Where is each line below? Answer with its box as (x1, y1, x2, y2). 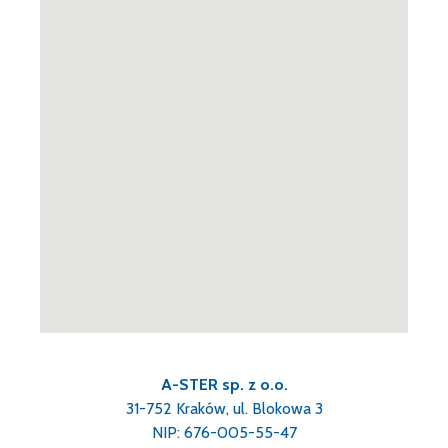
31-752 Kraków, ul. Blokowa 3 (125, 399, 323, 418)
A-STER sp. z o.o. (160, 375, 288, 394)
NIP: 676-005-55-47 (151, 423, 297, 442)
